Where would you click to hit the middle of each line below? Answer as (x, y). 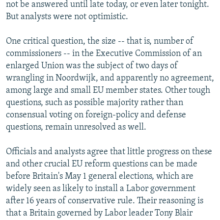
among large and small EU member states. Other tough (108, 90)
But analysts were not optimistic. (67, 17)
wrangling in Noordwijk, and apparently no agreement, (110, 78)
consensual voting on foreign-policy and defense (96, 115)
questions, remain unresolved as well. (76, 127)
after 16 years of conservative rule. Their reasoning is (105, 201)
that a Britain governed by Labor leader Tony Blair (99, 213)
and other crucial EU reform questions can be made (102, 164)
